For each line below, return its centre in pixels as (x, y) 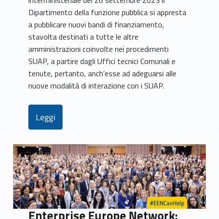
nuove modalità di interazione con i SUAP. (97, 86)
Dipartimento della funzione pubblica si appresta (108, 12)
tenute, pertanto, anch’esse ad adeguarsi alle (103, 74)
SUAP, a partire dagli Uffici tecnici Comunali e (102, 61)
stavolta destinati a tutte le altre (84, 37)
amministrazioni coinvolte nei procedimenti (99, 49)
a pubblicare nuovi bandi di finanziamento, (97, 25)
